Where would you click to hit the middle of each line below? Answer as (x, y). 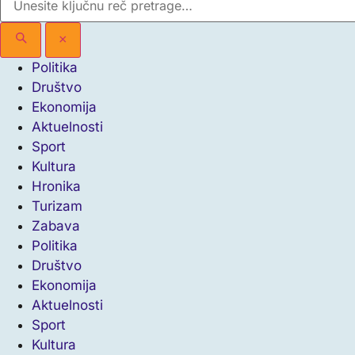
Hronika (56, 186)
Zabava (56, 226)
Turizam (57, 206)
